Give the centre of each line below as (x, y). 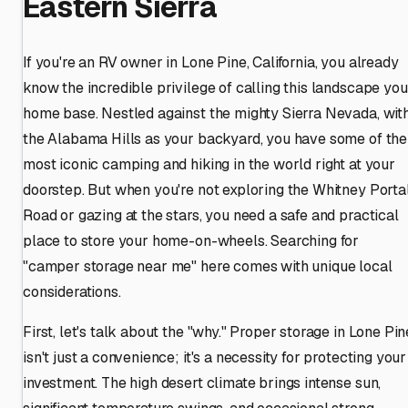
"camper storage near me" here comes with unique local (208, 266)
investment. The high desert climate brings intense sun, (202, 382)
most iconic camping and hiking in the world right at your (209, 164)
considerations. (72, 291)
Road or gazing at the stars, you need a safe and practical (211, 215)
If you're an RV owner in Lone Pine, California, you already (211, 62)
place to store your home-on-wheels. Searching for (191, 240)
